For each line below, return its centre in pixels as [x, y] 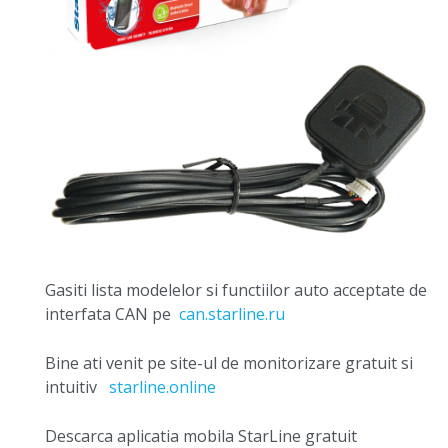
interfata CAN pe [112, 314]
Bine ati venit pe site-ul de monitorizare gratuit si [229, 363]
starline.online [162, 387]
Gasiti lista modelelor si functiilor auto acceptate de [236, 290]
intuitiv [77, 387]
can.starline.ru [232, 314]
